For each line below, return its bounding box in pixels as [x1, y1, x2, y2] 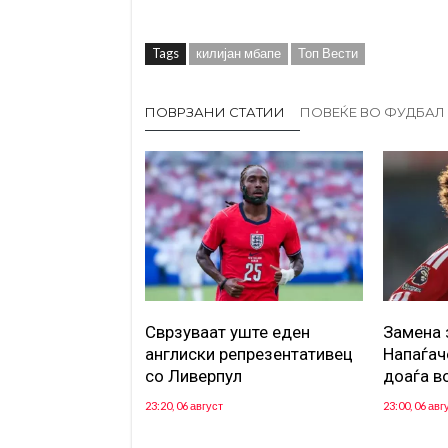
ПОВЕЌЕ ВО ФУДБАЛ [299, 104, 445, 121]
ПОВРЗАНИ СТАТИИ [144, 104, 285, 121]
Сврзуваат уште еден [144, 322, 310, 343]
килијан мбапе [195, 45, 281, 62]
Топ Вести [297, 45, 358, 62]
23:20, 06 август [144, 399, 223, 413]
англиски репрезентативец [144, 344, 353, 365]
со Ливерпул [144, 366, 242, 387]
